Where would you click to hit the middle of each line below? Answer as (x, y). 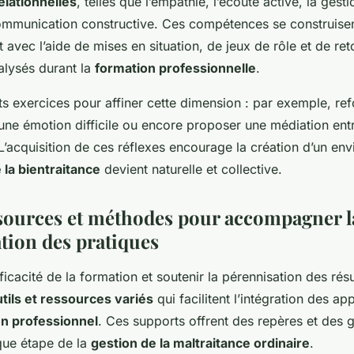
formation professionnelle (175, 68)
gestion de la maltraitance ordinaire (200, 343)
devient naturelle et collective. (191, 169)
